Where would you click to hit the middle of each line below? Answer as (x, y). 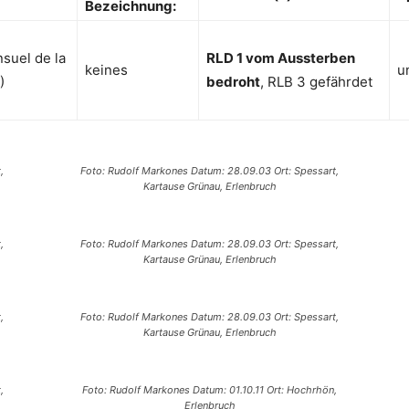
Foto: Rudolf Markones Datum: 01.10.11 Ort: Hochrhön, (210, 390)
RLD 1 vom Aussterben (281, 58)
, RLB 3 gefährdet (316, 82)
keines (106, 70)
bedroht (233, 82)
